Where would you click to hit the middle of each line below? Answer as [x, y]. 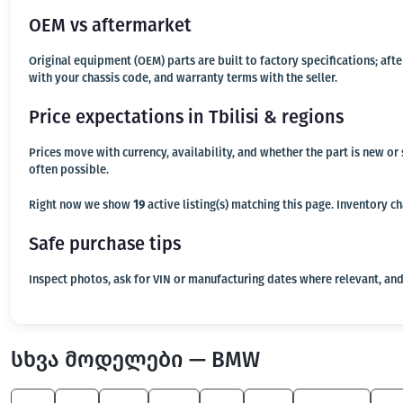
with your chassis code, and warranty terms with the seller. [183, 78]
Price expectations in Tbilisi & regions [186, 117]
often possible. [69, 170]
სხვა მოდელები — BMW [135, 360]
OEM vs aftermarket [110, 25]
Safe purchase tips [105, 244]
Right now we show [81, 205]
